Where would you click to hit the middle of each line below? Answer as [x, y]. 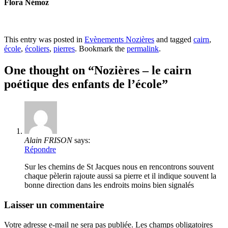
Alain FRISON [48, 140]
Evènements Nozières [119, 40]
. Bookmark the [101, 49]
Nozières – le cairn [143, 70]
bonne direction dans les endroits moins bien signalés [109, 185]
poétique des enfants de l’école [83, 84]
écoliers [37, 49]
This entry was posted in [44, 40]
